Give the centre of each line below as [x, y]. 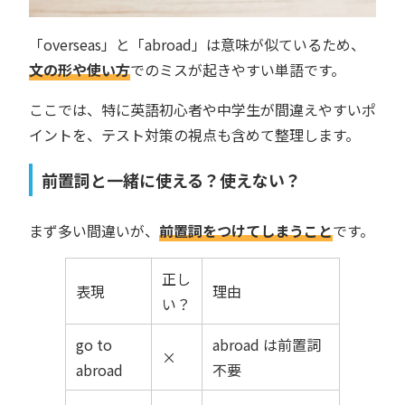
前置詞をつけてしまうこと [246, 230]
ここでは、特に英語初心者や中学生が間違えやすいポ [202, 109]
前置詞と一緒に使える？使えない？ [171, 179]
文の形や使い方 [80, 69]
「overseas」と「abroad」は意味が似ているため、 [197, 44]
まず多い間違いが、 [94, 230]
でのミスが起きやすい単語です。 [238, 69]
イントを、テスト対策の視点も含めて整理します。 [194, 134]
